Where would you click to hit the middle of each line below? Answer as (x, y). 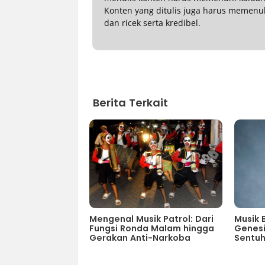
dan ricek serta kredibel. (152, 23)
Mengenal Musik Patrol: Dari (151, 219)
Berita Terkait (130, 103)
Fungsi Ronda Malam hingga (152, 229)
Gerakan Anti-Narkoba (140, 238)
